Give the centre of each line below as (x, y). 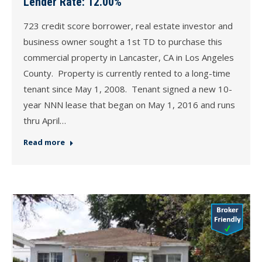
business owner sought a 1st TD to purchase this (123, 42)
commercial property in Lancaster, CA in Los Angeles (129, 58)
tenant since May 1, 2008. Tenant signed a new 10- (128, 89)
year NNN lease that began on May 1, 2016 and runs (129, 105)
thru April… (45, 121)
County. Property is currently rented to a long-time (127, 73)
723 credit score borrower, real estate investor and (128, 26)
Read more (44, 142)
